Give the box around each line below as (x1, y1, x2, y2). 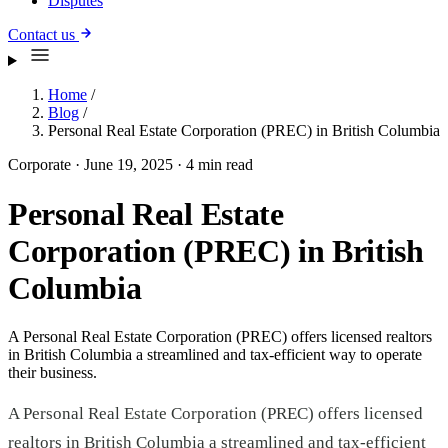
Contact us (8, 26, 79, 44)
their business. (8, 363, 97, 381)
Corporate (8, 156, 71, 174)
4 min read (186, 156, 253, 174)
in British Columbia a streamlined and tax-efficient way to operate (8, 345, 422, 363)
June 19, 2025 (84, 156, 173, 174)
